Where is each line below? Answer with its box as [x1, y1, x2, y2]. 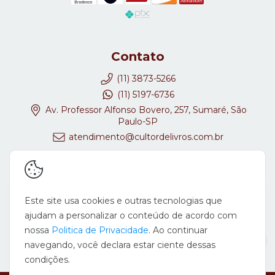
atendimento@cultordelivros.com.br [68, 131, 223, 143]
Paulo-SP [117, 115, 158, 127]
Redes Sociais [92, 167, 183, 182]
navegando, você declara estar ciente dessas [25, 239, 215, 250]
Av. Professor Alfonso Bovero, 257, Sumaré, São [42, 104, 247, 116]
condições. [25, 254, 70, 265]
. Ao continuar [149, 225, 207, 236]
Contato [110, 49, 165, 64]
